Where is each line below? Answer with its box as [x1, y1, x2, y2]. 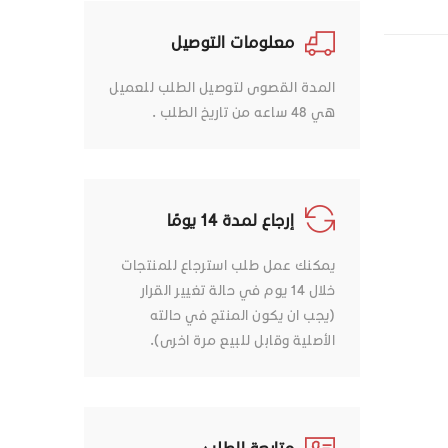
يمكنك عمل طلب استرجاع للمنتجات [121, 256, 335, 274]
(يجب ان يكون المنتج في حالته [150, 306, 335, 324]
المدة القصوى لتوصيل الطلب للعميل [109, 78, 335, 96]
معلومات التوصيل [171, 31, 295, 51]
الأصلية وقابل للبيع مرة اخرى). [149, 331, 335, 349]
